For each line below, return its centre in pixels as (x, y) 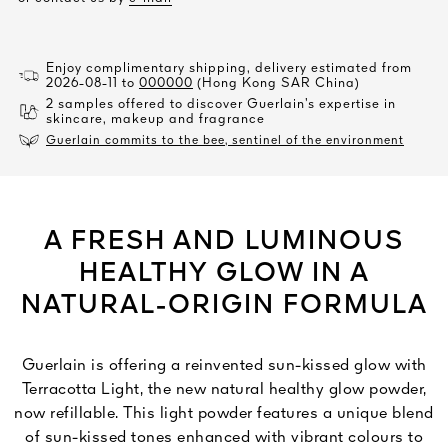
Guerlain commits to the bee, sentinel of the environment (225, 141)
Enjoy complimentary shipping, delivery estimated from (229, 69)
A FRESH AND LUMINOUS (224, 242)
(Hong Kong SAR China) (278, 84)
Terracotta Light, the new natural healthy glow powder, (224, 390)
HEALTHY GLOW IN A (224, 274)
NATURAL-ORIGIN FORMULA (224, 306)
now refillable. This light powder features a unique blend (224, 414)
